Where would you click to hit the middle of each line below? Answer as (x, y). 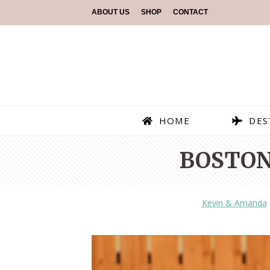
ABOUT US (111, 12)
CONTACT (190, 12)
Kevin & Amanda (234, 203)
